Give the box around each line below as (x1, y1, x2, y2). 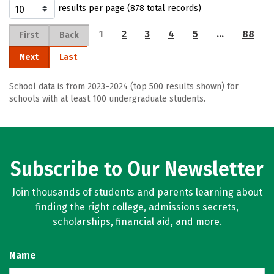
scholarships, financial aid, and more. (52, 216, 222, 228)
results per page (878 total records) (58, 3, 201, 13)
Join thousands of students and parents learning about (12, 187, 262, 198)
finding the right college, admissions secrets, (35, 201, 239, 213)
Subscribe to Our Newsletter (10, 157, 264, 180)
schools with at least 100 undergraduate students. (9, 94, 206, 104)
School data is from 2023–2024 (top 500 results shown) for (9, 81, 239, 92)
